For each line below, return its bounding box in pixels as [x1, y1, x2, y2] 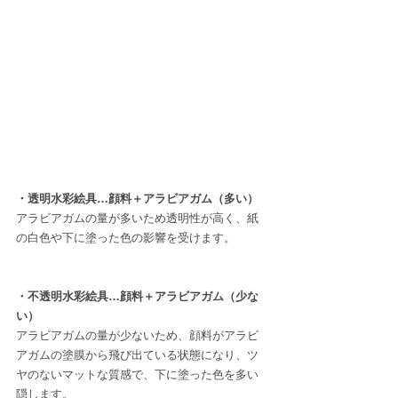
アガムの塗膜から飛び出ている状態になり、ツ [16, 348, 259, 362]
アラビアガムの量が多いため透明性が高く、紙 [16, 211, 259, 226]
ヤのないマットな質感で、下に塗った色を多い [16, 368, 259, 382]
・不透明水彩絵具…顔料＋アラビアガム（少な [16, 290, 259, 304]
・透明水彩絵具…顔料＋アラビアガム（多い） [16, 192, 259, 206]
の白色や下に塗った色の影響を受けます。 [16, 231, 235, 245]
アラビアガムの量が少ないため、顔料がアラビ [16, 329, 259, 343]
